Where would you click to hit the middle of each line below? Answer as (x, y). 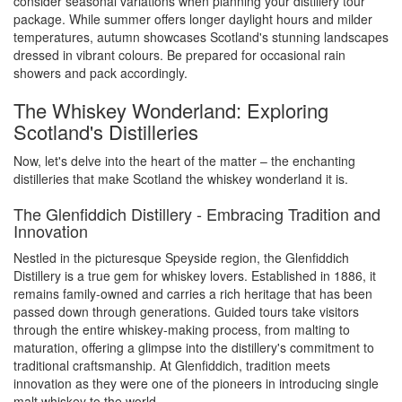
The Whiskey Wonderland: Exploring (171, 110)
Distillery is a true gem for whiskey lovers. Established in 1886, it (195, 275)
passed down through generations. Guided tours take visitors (186, 311)
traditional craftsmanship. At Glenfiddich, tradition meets (172, 365)
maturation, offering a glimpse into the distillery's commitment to (194, 347)
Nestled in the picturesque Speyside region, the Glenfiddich (181, 258)
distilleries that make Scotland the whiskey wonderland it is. (181, 179)
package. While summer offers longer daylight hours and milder (193, 19)
